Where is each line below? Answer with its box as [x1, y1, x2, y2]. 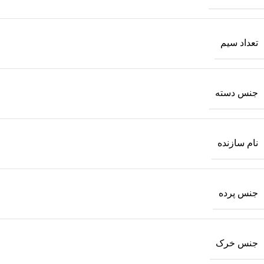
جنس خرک [216, 237, 258, 248]
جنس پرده [219, 187, 258, 198]
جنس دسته [215, 87, 258, 98]
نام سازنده [217, 137, 258, 148]
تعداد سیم [220, 37, 258, 48]
